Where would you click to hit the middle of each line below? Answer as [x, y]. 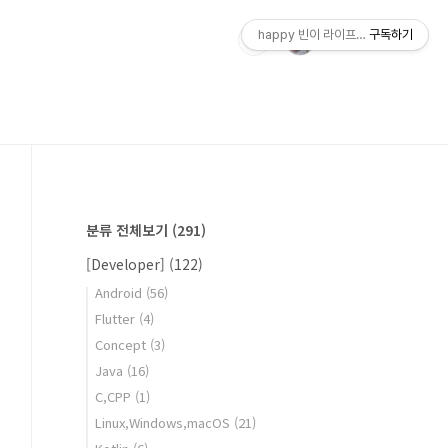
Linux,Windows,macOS [164, 422]
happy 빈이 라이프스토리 [323, 34]
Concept [122, 344]
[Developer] [127, 264]
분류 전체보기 [129, 230]
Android [120, 292]
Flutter [117, 318]
